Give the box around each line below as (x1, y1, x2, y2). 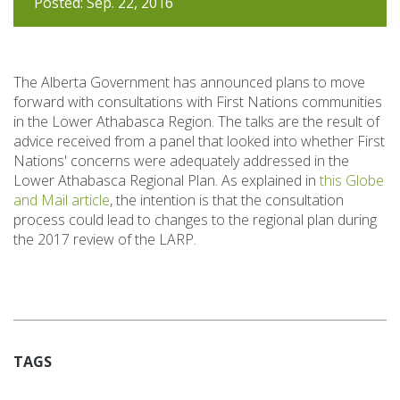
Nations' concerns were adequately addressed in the (13, 150, 349, 171)
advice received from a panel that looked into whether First (13, 130, 385, 151)
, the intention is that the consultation (110, 189, 344, 210)
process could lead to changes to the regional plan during (13, 209, 377, 229)
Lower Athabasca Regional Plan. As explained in (13, 170, 320, 190)
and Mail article (13, 189, 110, 210)
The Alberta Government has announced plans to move (13, 71, 365, 92)
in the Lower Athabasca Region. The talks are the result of (13, 111, 379, 131)
